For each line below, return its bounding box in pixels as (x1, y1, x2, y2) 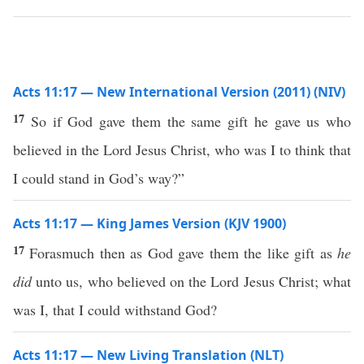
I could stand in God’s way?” (13, 168, 184, 188)
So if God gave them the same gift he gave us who (30, 111, 351, 131)
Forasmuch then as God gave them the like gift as (29, 243, 338, 262)
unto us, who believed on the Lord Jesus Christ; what (32, 271, 351, 291)
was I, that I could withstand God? (13, 300, 217, 319)
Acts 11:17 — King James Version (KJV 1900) (13, 214, 286, 232)
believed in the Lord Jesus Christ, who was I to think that (13, 140, 351, 159)
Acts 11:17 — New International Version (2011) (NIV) (13, 83, 345, 101)
